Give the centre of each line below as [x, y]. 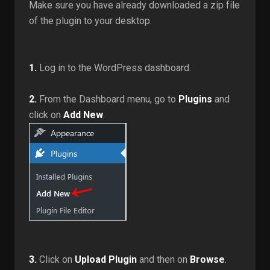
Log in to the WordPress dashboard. [114, 68]
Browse [207, 259]
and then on [163, 259]
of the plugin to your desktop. [90, 21]
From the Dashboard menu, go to [108, 99]
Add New [83, 115]
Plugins [195, 99]
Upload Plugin [106, 259]
